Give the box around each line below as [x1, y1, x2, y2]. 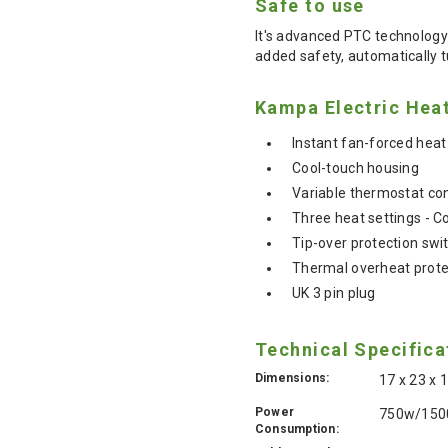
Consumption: [255, 421, 339, 436]
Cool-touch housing [292, 159, 420, 176]
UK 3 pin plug [292, 284, 376, 301]
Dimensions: [255, 370, 330, 385]
